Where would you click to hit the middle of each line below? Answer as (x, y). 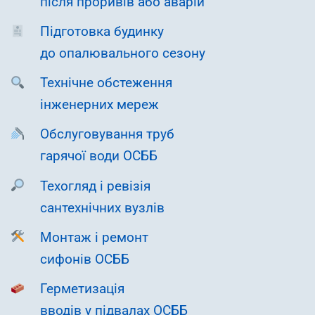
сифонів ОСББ (85, 259)
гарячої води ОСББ (99, 156)
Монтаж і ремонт (94, 237)
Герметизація (82, 289)
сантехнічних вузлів (102, 208)
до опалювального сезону (123, 54)
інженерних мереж (99, 105)
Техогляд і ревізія (95, 186)
